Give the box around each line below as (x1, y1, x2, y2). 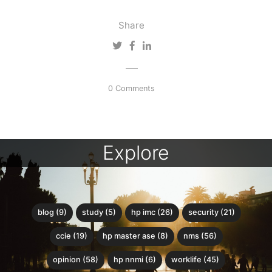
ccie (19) (55, 231, 87, 241)
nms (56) (183, 231, 217, 241)
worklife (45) (171, 255, 219, 265)
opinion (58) (53, 255, 98, 265)
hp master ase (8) (102, 231, 168, 241)
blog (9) (37, 208, 67, 217)
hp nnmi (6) (114, 255, 156, 265)
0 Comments (108, 84, 155, 93)
